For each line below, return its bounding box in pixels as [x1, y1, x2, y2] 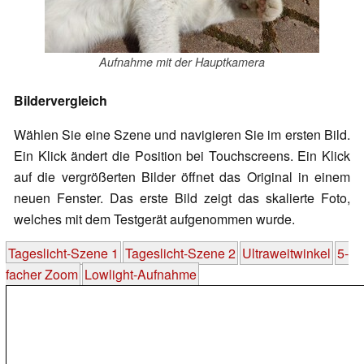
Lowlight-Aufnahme [84, 264, 197, 284]
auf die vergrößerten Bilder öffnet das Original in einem [14, 167, 350, 186]
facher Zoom [6, 264, 78, 284]
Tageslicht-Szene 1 [8, 243, 119, 262]
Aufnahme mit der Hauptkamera [99, 54, 265, 71]
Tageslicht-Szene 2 [125, 243, 236, 262]
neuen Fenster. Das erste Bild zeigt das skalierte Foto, [14, 188, 350, 207]
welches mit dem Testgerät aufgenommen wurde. [14, 209, 295, 228]
